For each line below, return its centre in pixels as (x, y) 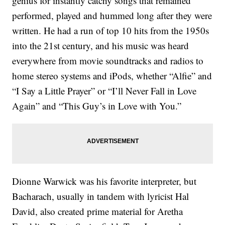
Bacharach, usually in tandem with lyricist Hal (101, 196)
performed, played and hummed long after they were (112, 16)
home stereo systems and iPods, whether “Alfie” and (112, 76)
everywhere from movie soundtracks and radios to (108, 61)
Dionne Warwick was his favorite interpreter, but (104, 181)
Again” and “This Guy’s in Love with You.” (97, 106)
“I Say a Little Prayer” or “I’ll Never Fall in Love (104, 91)
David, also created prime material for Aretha (98, 211)
